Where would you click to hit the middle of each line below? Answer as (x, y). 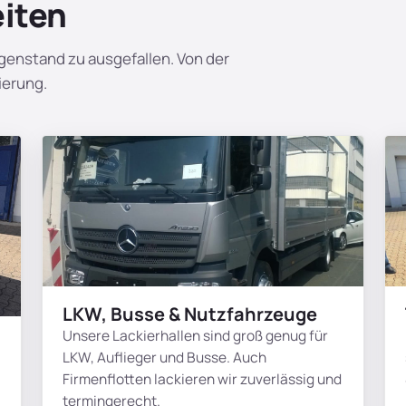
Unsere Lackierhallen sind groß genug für (195, 335)
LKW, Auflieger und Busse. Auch (164, 357)
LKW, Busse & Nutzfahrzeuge (190, 314)
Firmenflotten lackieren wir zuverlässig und (202, 378)
